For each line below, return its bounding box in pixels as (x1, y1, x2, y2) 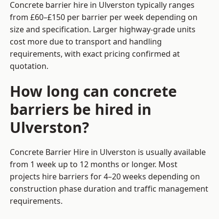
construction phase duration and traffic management (10, 183, 208, 195)
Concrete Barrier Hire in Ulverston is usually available (10, 147, 206, 158)
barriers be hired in (10, 99, 152, 120)
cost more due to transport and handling (10, 36, 162, 47)
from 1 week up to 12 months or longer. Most (10, 159, 177, 170)
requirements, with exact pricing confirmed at (10, 48, 180, 60)
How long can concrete (10, 81, 177, 102)
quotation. (10, 61, 48, 72)
